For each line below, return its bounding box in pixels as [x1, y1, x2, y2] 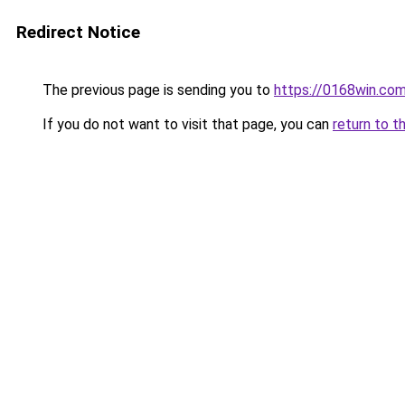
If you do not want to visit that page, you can [39, 116, 333, 133]
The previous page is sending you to [39, 81, 274, 99]
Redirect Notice [16, 22, 140, 42]
